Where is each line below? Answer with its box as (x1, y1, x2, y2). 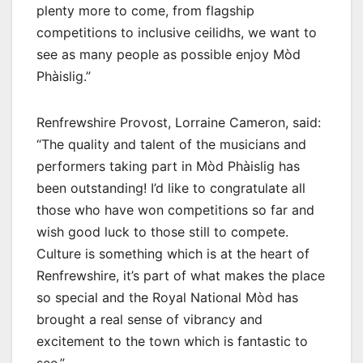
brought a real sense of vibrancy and (36, 311, 263, 328)
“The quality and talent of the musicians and (36, 136, 306, 153)
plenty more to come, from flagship (36, 2, 254, 19)
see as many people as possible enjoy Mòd (36, 46, 301, 63)
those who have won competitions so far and (36, 202, 314, 219)
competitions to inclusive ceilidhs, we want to (36, 24, 317, 41)
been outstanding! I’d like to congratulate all (36, 180, 305, 197)
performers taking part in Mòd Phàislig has (36, 158, 300, 175)
